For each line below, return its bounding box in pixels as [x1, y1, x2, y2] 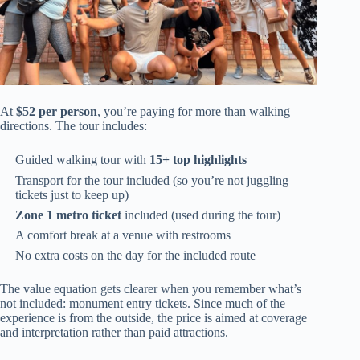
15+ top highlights [149, 153, 247, 167]
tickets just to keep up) [15, 187, 129, 202]
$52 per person [16, 104, 97, 119]
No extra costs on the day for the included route [15, 248, 256, 263]
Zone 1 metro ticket [15, 207, 122, 222]
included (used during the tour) [121, 207, 281, 222]
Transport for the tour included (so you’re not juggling [15, 173, 289, 187]
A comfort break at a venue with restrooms [15, 228, 231, 243]
